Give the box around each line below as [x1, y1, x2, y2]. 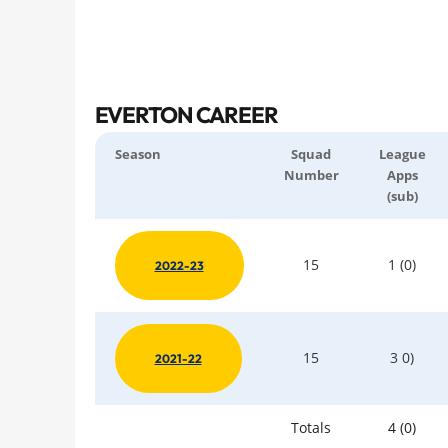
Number [283, 166, 339, 184]
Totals [291, 417, 331, 437]
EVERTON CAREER [94, 101, 278, 130]
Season [114, 145, 161, 163]
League [378, 145, 426, 163]
